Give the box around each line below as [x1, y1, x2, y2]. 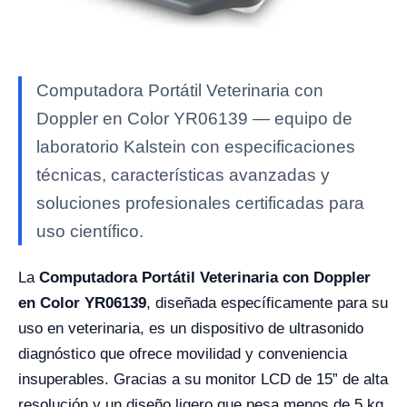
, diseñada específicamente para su [146, 294, 388, 312]
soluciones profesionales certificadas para [36, 194, 364, 213]
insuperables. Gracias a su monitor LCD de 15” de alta [18, 371, 388, 388]
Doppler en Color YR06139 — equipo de [36, 109, 352, 128]
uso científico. [36, 222, 144, 241]
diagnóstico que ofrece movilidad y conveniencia [18, 345, 347, 362]
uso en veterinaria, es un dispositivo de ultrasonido [18, 320, 363, 337]
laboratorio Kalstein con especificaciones [36, 137, 355, 156]
